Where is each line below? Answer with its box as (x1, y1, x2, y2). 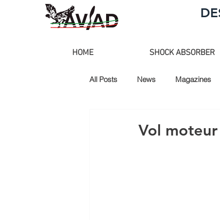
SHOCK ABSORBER (149, 48, 215, 58)
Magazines (175, 75, 211, 84)
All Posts (89, 75, 117, 84)
